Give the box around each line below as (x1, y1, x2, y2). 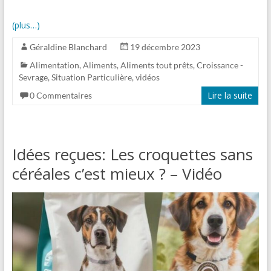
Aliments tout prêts (120, 59, 193, 70)
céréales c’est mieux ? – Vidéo (11, 162, 222, 184)
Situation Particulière (51, 71, 132, 82)
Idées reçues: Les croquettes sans (11, 143, 253, 165)
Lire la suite (207, 89, 253, 101)
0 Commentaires (29, 90, 92, 100)
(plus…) (11, 19, 40, 31)
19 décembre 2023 (129, 41, 200, 52)
